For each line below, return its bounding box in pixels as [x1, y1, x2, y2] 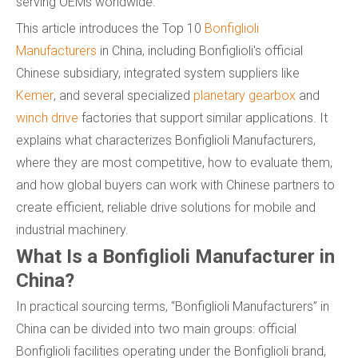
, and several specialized [54, 88, 193, 103]
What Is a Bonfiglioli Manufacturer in [16, 245, 335, 268]
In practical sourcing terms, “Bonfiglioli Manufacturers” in [16, 299, 329, 314]
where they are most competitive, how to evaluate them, [16, 155, 332, 170]
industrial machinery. [16, 222, 129, 237]
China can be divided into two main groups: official [16, 321, 296, 336]
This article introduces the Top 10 [16, 21, 205, 36]
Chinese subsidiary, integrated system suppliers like [16, 66, 300, 81]
